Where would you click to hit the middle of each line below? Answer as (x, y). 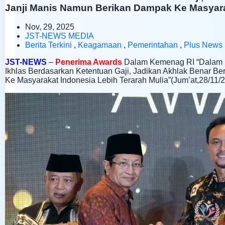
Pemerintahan (153, 45)
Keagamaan (100, 45)
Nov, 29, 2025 (50, 27)
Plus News (203, 45)
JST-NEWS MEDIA (60, 36)
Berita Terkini (48, 45)
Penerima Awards (89, 62)
